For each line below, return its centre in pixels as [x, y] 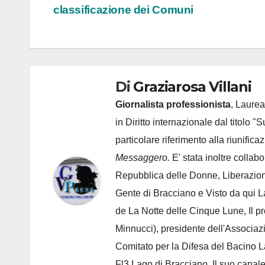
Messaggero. [144, 158]
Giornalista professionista [173, 105]
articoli [83, 22]
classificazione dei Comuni [124, 10]
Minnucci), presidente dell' [170, 229]
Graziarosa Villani [192, 87]
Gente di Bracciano [156, 193]
